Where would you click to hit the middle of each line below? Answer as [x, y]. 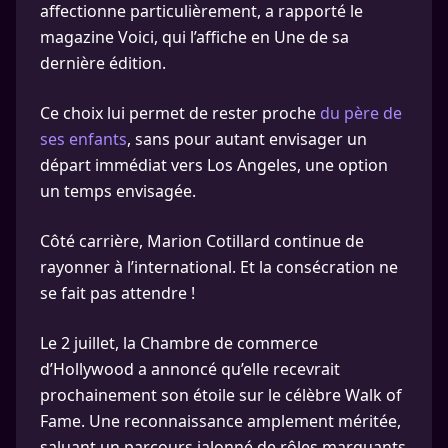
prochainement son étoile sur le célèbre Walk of [221, 395]
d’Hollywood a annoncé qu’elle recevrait [190, 369]
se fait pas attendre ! [117, 293]
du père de [361, 113]
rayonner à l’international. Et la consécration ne [219, 267]
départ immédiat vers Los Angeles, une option [214, 165]
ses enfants [83, 139]
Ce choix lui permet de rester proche [180, 113]
